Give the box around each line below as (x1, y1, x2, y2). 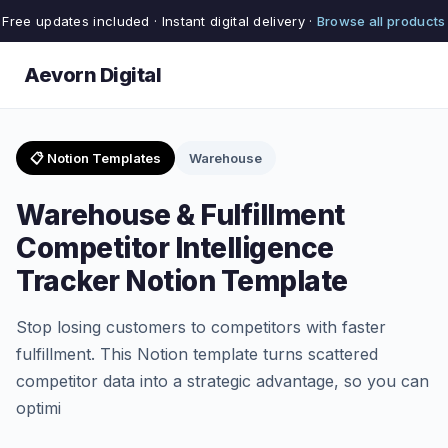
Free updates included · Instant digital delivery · (2, 13, 317, 29)
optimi (16, 398, 61, 418)
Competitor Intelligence (16, 231, 334, 265)
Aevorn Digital (24, 63, 161, 87)
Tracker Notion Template (16, 264, 348, 298)
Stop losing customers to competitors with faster (16, 317, 386, 337)
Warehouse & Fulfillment (16, 198, 345, 232)
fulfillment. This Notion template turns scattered (16, 344, 378, 364)
